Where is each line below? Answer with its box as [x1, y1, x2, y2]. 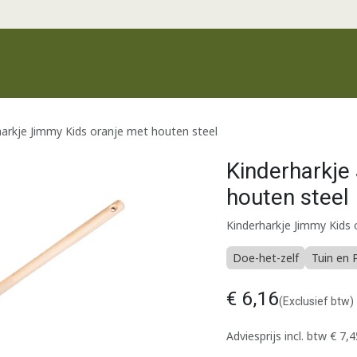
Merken [218, 69, 258, 84]
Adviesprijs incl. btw [226, 328, 330, 343]
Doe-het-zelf [233, 250, 299, 265]
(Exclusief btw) [279, 295, 354, 308]
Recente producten [106, 69, 206, 84]
